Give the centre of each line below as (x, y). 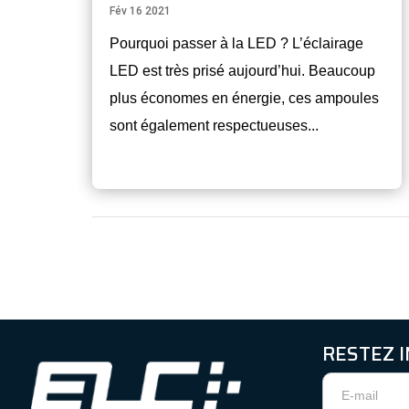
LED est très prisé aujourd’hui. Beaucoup (242, 71)
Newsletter (360, 385)
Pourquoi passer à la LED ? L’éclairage (236, 44)
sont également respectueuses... (214, 126)
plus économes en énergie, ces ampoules (244, 99)
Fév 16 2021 (140, 11)
